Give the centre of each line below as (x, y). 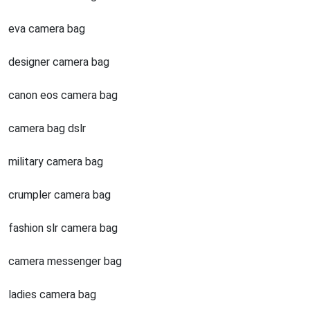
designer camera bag (59, 62)
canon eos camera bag (63, 95)
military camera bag (56, 162)
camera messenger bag (65, 261)
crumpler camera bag (60, 195)
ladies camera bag (52, 294)
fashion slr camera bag (63, 228)
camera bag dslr (47, 128)
